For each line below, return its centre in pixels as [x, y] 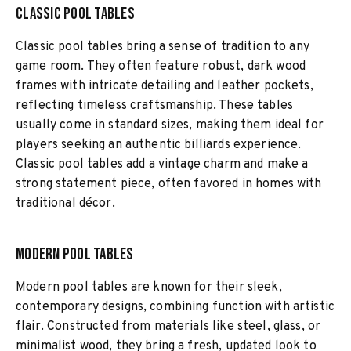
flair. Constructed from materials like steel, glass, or [168, 327]
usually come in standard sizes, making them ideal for [170, 125]
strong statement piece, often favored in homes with [169, 184]
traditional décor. [65, 204]
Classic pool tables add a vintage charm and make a [162, 165]
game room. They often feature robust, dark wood [161, 67]
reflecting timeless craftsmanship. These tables [155, 106]
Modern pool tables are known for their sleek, [149, 288]
